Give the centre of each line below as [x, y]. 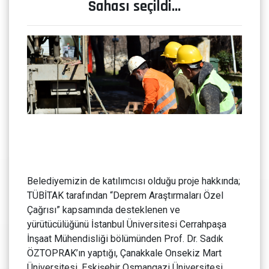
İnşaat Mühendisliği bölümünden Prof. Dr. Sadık [125, 239]
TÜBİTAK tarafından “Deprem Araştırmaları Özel [125, 196]
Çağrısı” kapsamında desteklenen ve [104, 210]
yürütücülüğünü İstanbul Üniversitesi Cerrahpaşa [127, 225]
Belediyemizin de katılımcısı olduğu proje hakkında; [134, 181]
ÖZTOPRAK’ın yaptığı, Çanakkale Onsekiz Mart [124, 253]
